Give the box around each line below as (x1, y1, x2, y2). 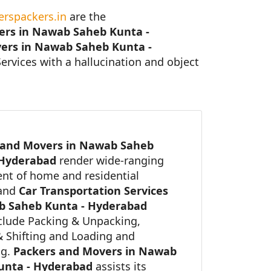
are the (67, 9, 106, 24)
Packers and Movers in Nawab (13, 244, 177, 259)
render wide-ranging (59, 153, 164, 168)
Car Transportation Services (19, 183, 168, 198)
